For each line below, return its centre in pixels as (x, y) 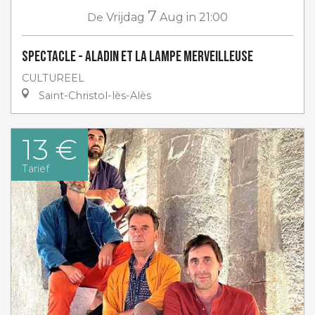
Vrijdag (126, 17)
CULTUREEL (53, 78)
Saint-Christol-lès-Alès (94, 95)
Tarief (36, 168)
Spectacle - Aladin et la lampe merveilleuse (137, 56)
